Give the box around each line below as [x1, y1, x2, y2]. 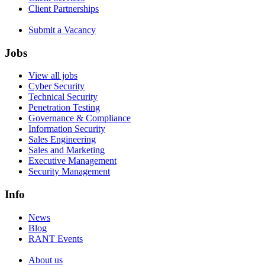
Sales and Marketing [28, 145, 105, 156]
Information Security [28, 124, 105, 134]
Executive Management [28, 156, 117, 166]
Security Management [28, 166, 110, 177]
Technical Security [28, 92, 98, 102]
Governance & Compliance [28, 113, 131, 124]
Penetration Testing [28, 102, 100, 113]
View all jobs [28, 70, 77, 81]
